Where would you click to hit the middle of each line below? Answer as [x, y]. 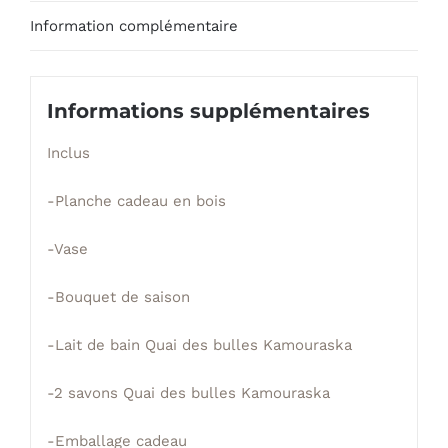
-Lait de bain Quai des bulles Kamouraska [199, 344]
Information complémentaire [134, 26]
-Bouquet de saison [118, 296]
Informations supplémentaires [208, 110]
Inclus [68, 152]
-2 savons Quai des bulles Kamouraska [188, 392]
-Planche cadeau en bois [136, 200]
